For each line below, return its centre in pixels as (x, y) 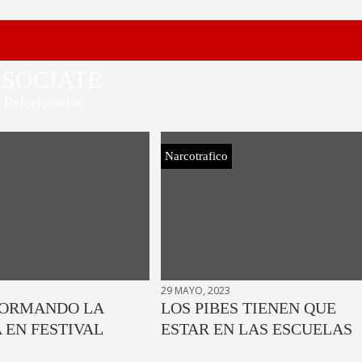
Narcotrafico (196, 156)
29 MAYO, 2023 (195, 290)
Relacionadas (43, 101)
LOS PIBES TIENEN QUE (248, 307)
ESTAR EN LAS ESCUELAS (256, 328)
